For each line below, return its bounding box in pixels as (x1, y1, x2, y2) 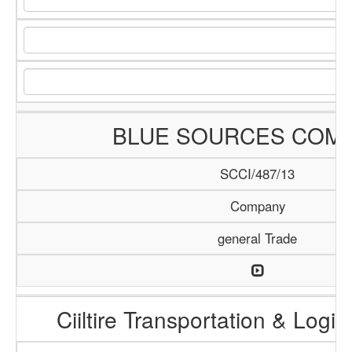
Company (229, 196, 285, 215)
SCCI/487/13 (220, 164, 295, 183)
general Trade (218, 229, 297, 247)
